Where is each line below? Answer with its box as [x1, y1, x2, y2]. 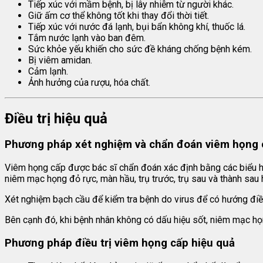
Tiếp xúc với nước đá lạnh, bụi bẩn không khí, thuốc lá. [28, 21, 245, 32]
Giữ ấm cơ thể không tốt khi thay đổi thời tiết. [28, 9, 209, 21]
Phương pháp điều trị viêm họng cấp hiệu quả [5, 236, 235, 249]
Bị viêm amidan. [28, 54, 92, 66]
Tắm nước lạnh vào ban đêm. [28, 32, 146, 43]
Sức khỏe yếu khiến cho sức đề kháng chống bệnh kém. [28, 43, 252, 55]
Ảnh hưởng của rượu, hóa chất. [28, 76, 150, 88]
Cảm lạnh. [28, 65, 68, 77]
